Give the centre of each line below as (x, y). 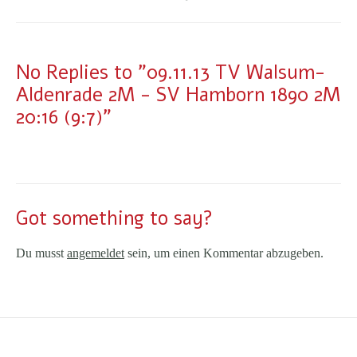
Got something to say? (114, 219)
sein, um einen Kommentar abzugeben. (224, 253)
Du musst (41, 253)
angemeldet (96, 253)
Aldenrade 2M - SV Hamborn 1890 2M (178, 94)
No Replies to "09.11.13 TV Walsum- (171, 72)
